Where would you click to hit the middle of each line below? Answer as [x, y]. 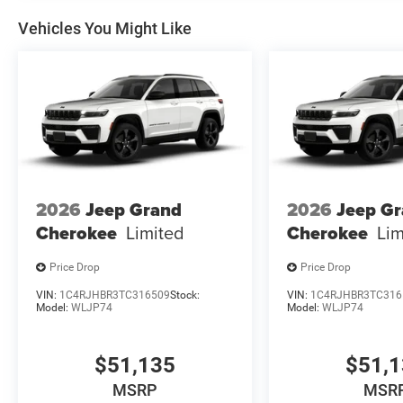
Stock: [185, 295]
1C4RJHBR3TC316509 [115, 295]
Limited [155, 233]
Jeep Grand [134, 210]
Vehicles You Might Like [105, 28]
